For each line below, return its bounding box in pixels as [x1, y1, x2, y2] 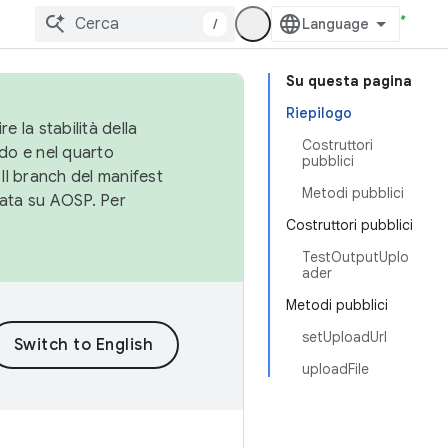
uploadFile [302, 360, 369, 378]
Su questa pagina [286, 72, 412, 90]
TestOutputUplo [302, 248, 409, 266]
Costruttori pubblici [286, 216, 413, 234]
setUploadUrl [302, 328, 387, 346]
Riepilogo [286, 104, 352, 122]
